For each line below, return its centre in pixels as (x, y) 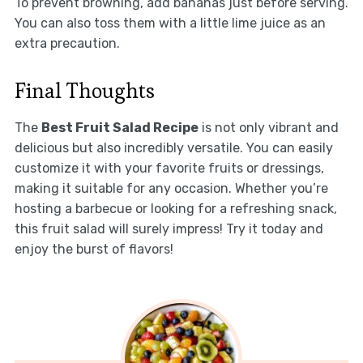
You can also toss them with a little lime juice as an (170, 23)
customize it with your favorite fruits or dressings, (169, 168)
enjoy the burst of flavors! (94, 249)
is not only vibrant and (268, 127)
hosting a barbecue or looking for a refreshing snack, (175, 208)
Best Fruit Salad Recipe (120, 127)
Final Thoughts (84, 90)
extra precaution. (67, 43)
